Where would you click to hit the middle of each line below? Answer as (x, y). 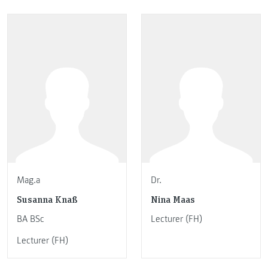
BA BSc (31, 219)
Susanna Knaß (47, 199)
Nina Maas (173, 199)
